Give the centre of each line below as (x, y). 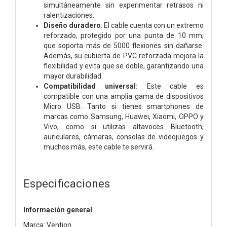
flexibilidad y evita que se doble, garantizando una (124, 66)
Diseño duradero (72, 25)
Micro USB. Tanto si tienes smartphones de (124, 106)
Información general (58, 210)
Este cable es (171, 86)
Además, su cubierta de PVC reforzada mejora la (124, 55)
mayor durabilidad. (73, 76)
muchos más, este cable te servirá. (99, 147)
